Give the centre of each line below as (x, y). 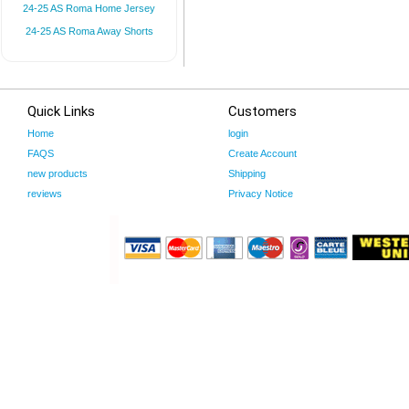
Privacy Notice (261, 194)
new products (58, 173)
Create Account (262, 153)
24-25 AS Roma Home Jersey (89, 8)
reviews (45, 194)
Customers (262, 111)
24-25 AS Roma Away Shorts (89, 31)
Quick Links (61, 111)
